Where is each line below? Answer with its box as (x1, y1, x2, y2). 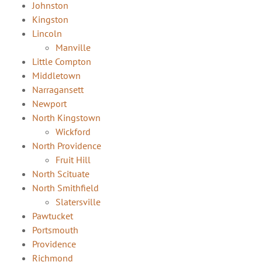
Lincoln (32, 27, 62, 39)
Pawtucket (32, 209, 73, 222)
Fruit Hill (56, 153, 91, 166)
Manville (56, 41, 91, 53)
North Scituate (32, 167, 89, 180)
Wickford (56, 125, 91, 137)
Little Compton (32, 55, 91, 67)
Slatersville (56, 195, 101, 208)
